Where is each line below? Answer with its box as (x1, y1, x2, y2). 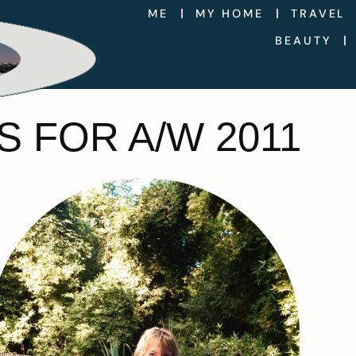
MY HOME (195, 6, 265, 21)
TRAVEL (291, 6, 346, 21)
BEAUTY (275, 33, 332, 48)
